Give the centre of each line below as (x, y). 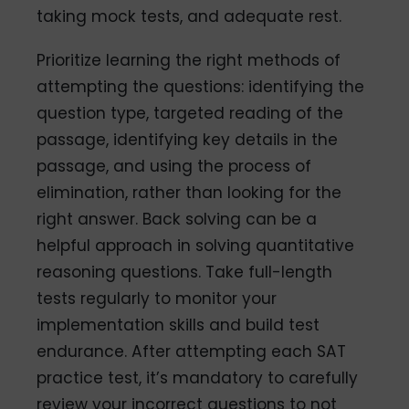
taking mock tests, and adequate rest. (189, 17)
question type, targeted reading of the (190, 114)
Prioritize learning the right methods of (189, 61)
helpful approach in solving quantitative (196, 246)
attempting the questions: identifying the (201, 87)
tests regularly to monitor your (157, 299)
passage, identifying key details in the (188, 140)
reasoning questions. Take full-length (185, 273)
